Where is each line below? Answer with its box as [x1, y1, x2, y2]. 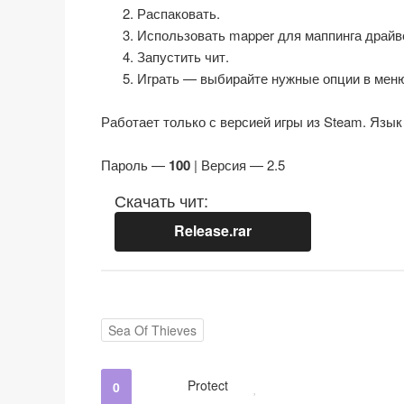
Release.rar [174, 220, 252, 241]
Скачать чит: [115, 188, 208, 212]
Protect [188, 375, 228, 394]
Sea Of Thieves [108, 321, 197, 339]
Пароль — [101, 155, 169, 174]
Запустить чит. [137, 47, 229, 66]
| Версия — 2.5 [190, 155, 285, 174]
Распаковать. [137, 4, 220, 23]
